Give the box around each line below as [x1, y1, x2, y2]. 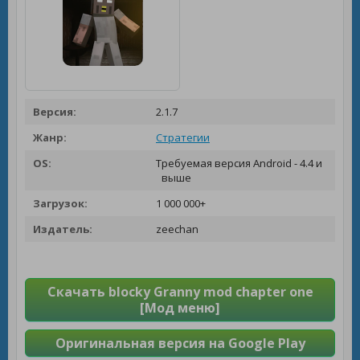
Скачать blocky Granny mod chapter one [47, 283, 313, 301]
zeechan [153, 222, 198, 236]
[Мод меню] [140, 299, 220, 317]
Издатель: [33, 222, 92, 236]
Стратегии [156, 130, 210, 145]
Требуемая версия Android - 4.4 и [153, 156, 322, 170]
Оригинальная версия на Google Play [55, 334, 305, 352]
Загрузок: [33, 196, 88, 211]
